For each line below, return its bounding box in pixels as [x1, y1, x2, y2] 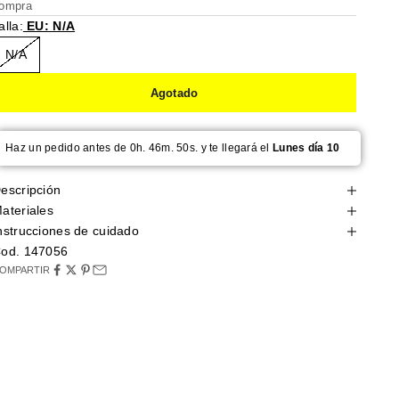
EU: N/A [22, 18, 76, 33]
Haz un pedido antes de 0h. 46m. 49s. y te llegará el [5, 142, 273, 155]
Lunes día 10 [273, 142, 340, 155]
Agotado [150, 85, 199, 100]
